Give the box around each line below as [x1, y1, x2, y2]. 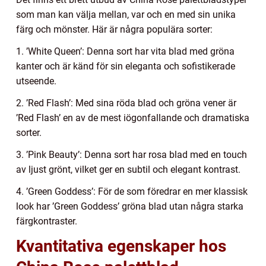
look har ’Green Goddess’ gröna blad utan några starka [16, 201, 243, 213]
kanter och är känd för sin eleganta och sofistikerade [16, 61, 235, 72]
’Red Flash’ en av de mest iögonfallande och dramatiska [16, 112, 249, 124]
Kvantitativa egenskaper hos [16, 236, 226, 256]
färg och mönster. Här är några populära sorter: [16, 24, 213, 36]
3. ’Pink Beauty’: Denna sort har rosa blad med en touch [16, 149, 247, 161]
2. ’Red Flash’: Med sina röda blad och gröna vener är [16, 97, 236, 109]
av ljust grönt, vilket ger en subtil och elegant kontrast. [16, 164, 240, 176]
